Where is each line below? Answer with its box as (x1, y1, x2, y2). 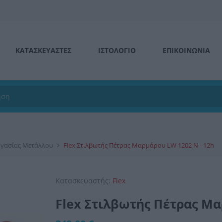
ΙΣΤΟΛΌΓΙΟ (98, 46, 136, 55)
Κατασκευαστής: (55, 176, 111, 185)
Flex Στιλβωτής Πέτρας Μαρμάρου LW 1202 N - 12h (63, 141, 214, 150)
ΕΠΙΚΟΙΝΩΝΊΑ (163, 46, 210, 55)
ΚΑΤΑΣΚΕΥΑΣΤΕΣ (15, 46, 71, 55)
